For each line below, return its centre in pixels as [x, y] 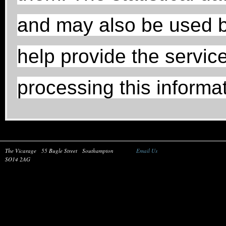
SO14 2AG [18, 159]
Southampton [98, 151]
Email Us [147, 151]
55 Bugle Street [59, 151]
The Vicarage [21, 151]
